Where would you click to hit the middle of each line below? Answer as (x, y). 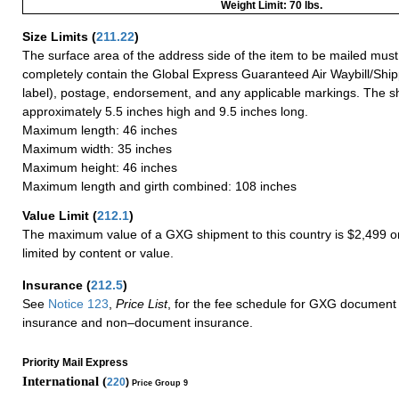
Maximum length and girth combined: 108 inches (159, 186)
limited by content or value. (98, 252)
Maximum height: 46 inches (100, 167)
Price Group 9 (160, 383)
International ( (65, 381)
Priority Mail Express (75, 362)
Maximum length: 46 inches (100, 130)
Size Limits (57, 36)
